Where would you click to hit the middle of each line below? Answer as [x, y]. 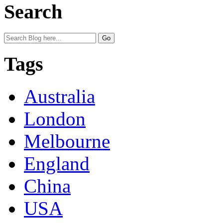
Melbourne [67, 141]
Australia [59, 97]
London [55, 119]
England [57, 164]
